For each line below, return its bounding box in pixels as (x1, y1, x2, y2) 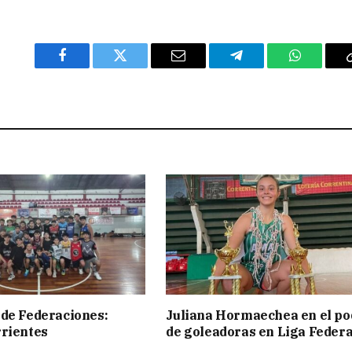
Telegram (235, 60, 289, 75)
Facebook (60, 60, 116, 75)
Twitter (119, 60, 160, 75)
